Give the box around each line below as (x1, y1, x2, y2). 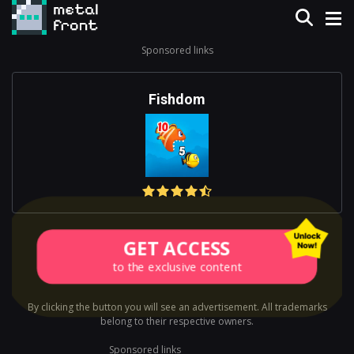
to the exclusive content (115, 258, 239, 273)
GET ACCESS (126, 235, 228, 261)
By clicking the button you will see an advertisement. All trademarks (27, 300, 327, 314)
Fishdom (149, 91, 205, 107)
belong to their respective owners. (100, 314, 254, 328)
